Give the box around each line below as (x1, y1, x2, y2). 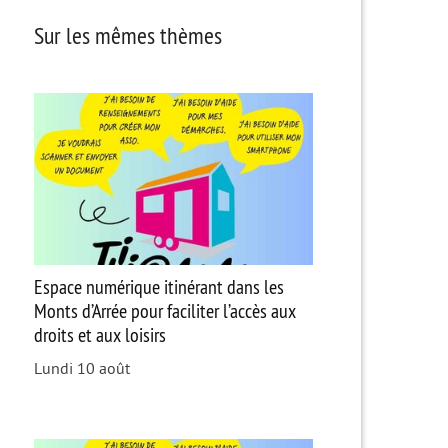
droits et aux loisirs (33, 322, 166, 348)
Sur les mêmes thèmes (33, 19, 222, 50)
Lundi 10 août (33, 360, 130, 379)
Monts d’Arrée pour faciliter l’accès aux (33, 298, 296, 324)
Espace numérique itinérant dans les (33, 274, 284, 300)
